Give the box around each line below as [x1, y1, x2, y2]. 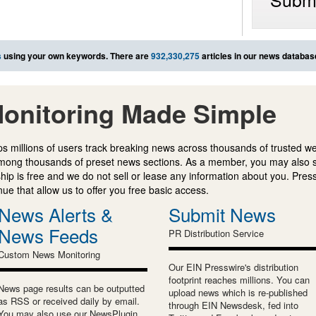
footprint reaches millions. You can [169, 272, 310, 286]
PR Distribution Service [169, 226, 264, 240]
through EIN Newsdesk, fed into [169, 298, 298, 312]
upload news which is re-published [169, 285, 308, 299]
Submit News [169, 200, 276, 227]
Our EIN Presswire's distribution [169, 260, 298, 274]
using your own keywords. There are [1, 49, 151, 62]
